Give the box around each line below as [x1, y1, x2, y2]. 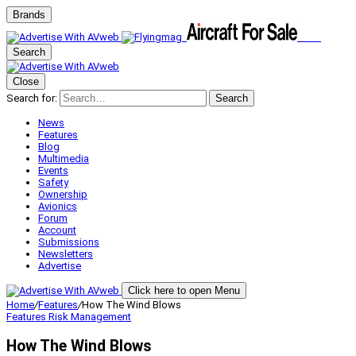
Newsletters [38, 248, 93, 260]
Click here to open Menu [128, 284, 240, 296]
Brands [13, 9, 45, 21]
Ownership [38, 188, 87, 200]
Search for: [6, 92, 57, 104]
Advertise [38, 260, 81, 272]
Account [38, 224, 76, 236]
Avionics [38, 200, 77, 212]
